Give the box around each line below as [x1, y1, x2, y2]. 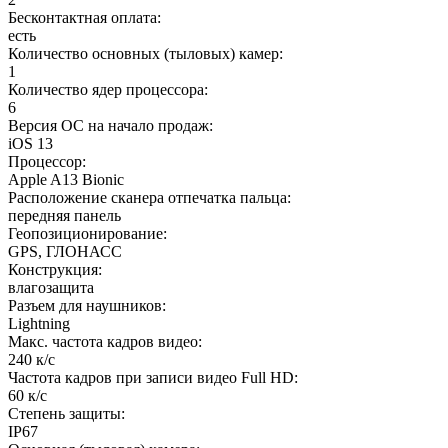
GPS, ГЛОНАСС [8, 242, 122, 260]
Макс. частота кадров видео [8, 332, 198, 350]
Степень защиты [8, 404, 121, 422]
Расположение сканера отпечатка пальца [8, 188, 287, 206]
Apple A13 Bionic [8, 170, 124, 188]
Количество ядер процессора [8, 80, 204, 98]
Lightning [8, 314, 70, 332]
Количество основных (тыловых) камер [8, 44, 279, 62]
